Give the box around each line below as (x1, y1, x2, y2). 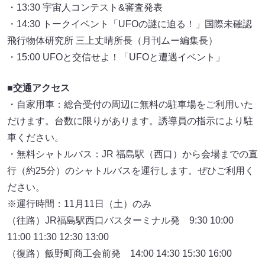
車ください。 (7, 132, 64, 143)
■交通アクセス (7, 83, 70, 93)
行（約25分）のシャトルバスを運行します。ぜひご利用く (7, 166, 254, 176)
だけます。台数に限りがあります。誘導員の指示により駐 (7, 116, 253, 127)
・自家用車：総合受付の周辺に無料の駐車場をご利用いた (7, 99, 253, 110)
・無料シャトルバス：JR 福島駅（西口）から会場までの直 (7, 149, 258, 160)
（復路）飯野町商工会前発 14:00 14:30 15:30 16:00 (7, 248, 232, 259)
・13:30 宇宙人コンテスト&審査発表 (7, 2, 163, 13)
